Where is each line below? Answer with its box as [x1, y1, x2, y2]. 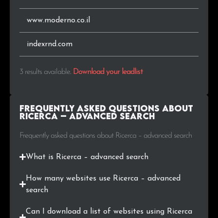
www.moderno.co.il [27, 17, 90, 25]
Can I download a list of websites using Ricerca [26, 207, 193, 216]
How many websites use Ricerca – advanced [26, 174, 181, 182]
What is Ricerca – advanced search [26, 153, 149, 161]
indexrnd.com [27, 40, 73, 49]
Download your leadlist [73, 68, 143, 76]
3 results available [19, 68, 70, 76]
